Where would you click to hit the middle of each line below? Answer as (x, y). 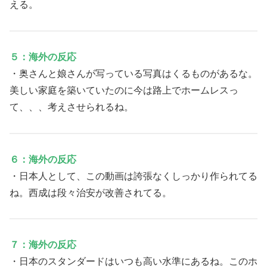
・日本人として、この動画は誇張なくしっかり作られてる (133, 176)
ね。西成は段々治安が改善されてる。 (91, 193)
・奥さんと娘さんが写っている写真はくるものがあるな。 (133, 73)
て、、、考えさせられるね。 (72, 107)
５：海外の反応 (43, 57)
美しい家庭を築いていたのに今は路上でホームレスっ (124, 90)
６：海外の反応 (43, 159)
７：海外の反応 (43, 245)
